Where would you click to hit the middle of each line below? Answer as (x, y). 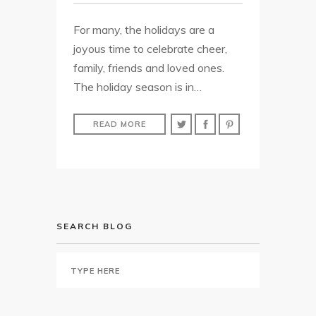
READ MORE (120, 124)
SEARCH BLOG (95, 226)
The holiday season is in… (138, 86)
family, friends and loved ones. (149, 67)
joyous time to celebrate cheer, (150, 48)
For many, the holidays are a (144, 29)
